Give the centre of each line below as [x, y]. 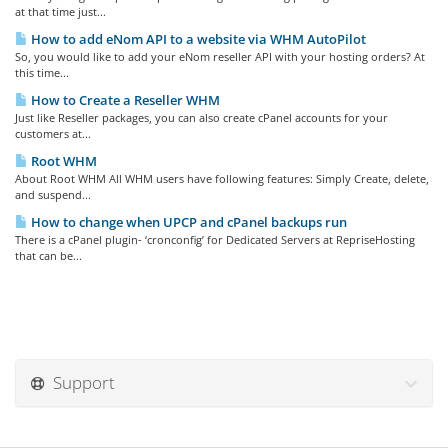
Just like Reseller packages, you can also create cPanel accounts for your [201, 117]
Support [80, 382]
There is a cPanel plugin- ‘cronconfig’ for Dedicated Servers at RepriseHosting [215, 239]
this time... [42, 72]
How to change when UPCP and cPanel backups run [187, 222]
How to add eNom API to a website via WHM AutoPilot [197, 39]
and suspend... [53, 194]
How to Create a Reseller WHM [124, 100]
